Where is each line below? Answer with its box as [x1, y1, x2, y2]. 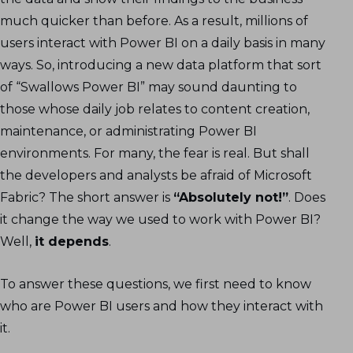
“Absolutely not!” [173, 189, 288, 205]
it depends [35, 233, 109, 249]
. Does [288, 189, 325, 205]
